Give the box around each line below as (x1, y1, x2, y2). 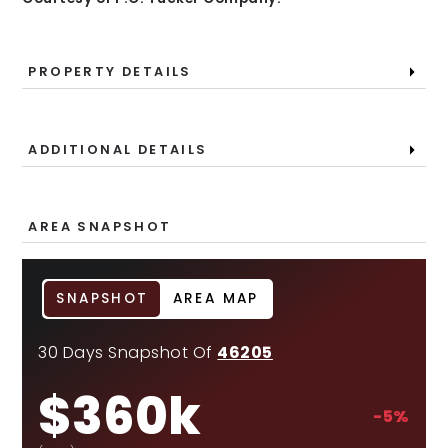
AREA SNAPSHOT (28, 218, 172, 235)
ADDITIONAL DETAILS (28, 141, 208, 158)
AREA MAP (172, 289, 259, 308)
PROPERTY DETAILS (28, 63, 192, 80)
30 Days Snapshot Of (38, 341, 218, 364)
